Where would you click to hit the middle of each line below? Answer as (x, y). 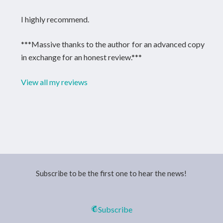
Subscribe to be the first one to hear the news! (111, 173)
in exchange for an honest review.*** (81, 57)
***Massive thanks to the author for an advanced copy (113, 44)
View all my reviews (54, 82)
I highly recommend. (55, 19)
